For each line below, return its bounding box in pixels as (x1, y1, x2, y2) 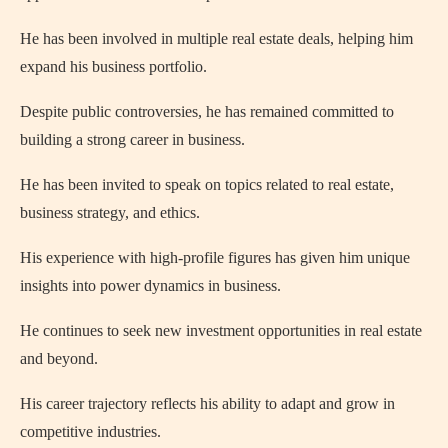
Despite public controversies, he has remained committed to (20, 102, 394, 120)
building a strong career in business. (20, 130, 245, 148)
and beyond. (20, 349, 98, 367)
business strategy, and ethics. (20, 203, 200, 221)
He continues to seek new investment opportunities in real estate (20, 321, 422, 339)
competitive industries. (20, 422, 161, 440)
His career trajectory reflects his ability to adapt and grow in (20, 394, 395, 412)
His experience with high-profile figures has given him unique (20, 248, 410, 266)
